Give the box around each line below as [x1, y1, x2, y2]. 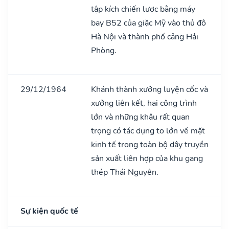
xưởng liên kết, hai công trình [91, 97, 197, 109]
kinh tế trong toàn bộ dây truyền [91, 139, 209, 150]
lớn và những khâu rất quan [91, 111, 190, 123]
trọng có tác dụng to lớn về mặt [91, 125, 205, 136]
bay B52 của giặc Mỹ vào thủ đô [91, 17, 206, 29]
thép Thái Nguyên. [91, 166, 158, 178]
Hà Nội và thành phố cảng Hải [91, 31, 198, 42]
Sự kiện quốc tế [20, 205, 78, 217]
